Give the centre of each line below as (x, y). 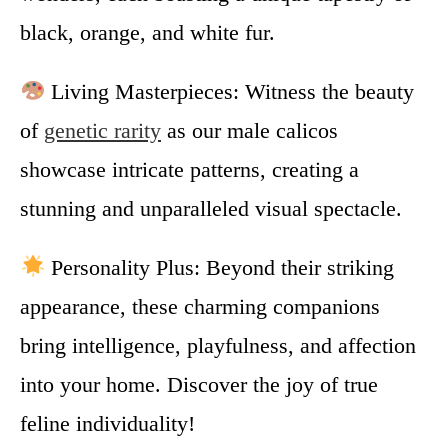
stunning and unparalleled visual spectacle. (211, 208)
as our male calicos (249, 130)
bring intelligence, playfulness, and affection (218, 345)
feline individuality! (107, 423)
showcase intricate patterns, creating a (189, 169)
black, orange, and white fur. (147, 32)
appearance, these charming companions (200, 306)
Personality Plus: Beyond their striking (220, 267)
